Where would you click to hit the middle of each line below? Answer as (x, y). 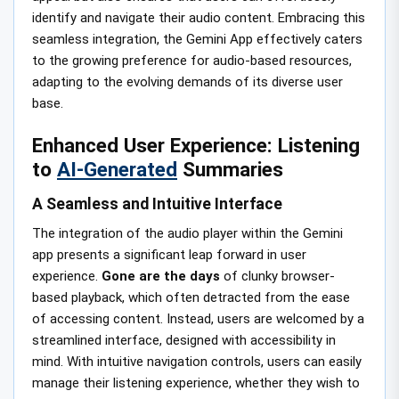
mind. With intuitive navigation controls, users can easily (197, 362)
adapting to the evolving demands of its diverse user (187, 81)
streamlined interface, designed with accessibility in (184, 341)
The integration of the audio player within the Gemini (187, 234)
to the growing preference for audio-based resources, (192, 60)
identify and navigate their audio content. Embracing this (199, 17)
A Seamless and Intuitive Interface (157, 204)
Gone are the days (161, 277)
